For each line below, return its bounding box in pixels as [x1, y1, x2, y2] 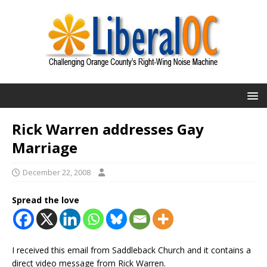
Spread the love [12, 194, 79, 206]
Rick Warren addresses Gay [12, 119, 204, 139]
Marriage [12, 138, 77, 157]
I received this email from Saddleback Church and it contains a [12, 244, 251, 256]
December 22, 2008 [23, 167, 91, 178]
